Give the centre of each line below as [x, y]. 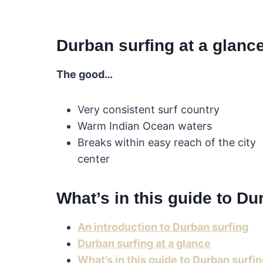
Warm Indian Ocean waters [145, 126]
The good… [85, 75]
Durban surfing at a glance [144, 244]
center [94, 159]
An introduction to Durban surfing [163, 227]
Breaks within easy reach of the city [167, 143]
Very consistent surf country [149, 110]
